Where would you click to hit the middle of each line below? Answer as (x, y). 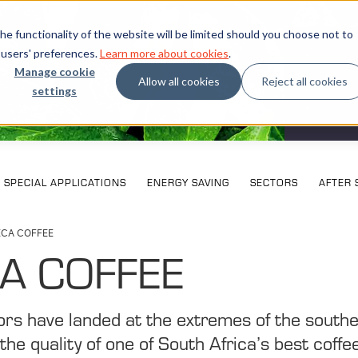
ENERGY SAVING (188, 183)
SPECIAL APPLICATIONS (65, 183)
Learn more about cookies (164, 53)
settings (55, 90)
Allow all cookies (179, 81)
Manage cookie (54, 71)
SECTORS (274, 183)
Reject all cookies (304, 81)
